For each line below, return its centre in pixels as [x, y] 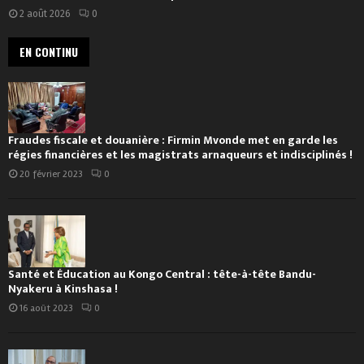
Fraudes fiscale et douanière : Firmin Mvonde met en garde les [173, 141]
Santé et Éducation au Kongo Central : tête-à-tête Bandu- [162, 274]
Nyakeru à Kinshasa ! [63, 288]
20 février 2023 [51, 175]
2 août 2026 [45, 14]
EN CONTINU [49, 52]
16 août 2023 [46, 308]
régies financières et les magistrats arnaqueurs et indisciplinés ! [180, 155]
